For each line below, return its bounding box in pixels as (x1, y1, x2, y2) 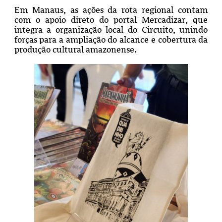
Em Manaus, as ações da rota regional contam (14, 5, 208, 15)
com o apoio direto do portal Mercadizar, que (14, 15, 208, 25)
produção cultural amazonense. (14, 45, 137, 55)
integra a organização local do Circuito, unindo (14, 25, 208, 35)
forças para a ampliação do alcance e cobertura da (14, 35, 208, 45)
